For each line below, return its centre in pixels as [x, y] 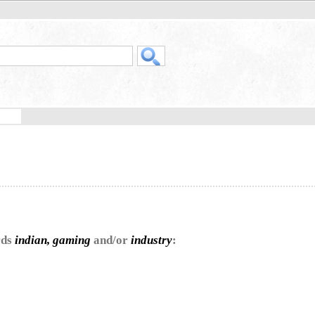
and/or [111, 240]
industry [152, 240]
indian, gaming [53, 240]
